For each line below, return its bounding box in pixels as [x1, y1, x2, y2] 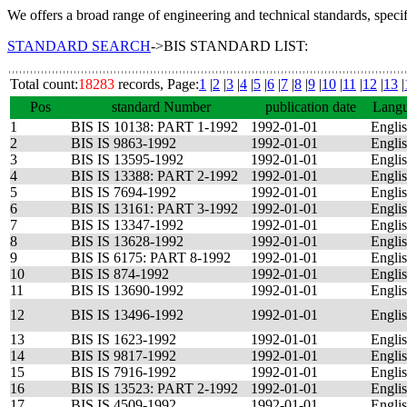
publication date [265, 99, 356, 114]
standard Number [111, 99, 211, 114]
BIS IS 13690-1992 [71, 283, 184, 298]
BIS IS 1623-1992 [71, 332, 176, 347]
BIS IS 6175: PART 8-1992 [71, 250, 231, 265]
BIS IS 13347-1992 [71, 217, 184, 233]
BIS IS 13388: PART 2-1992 [71, 168, 238, 184]
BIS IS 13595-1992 [71, 152, 184, 167]
